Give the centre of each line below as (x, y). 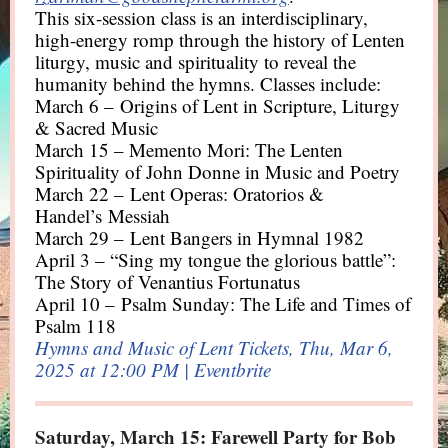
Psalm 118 (78, 325)
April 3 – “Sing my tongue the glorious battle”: (215, 259)
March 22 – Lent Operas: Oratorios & (179, 193)
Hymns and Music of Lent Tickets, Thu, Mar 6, (214, 347)
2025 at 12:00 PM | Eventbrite (156, 369)
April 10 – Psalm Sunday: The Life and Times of (223, 303)
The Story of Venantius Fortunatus (170, 281)
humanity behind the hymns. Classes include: (211, 83)
